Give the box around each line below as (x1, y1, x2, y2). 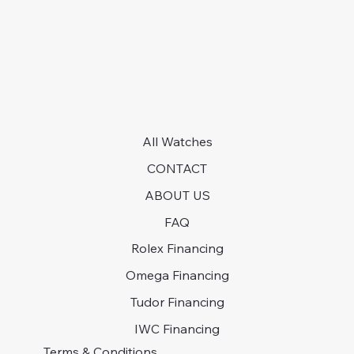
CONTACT (147, 160, 207, 176)
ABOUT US (144, 186, 210, 203)
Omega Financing (125, 267, 229, 284)
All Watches (141, 133, 213, 149)
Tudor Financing (130, 294, 224, 311)
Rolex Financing (130, 240, 224, 257)
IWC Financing (134, 321, 220, 337)
